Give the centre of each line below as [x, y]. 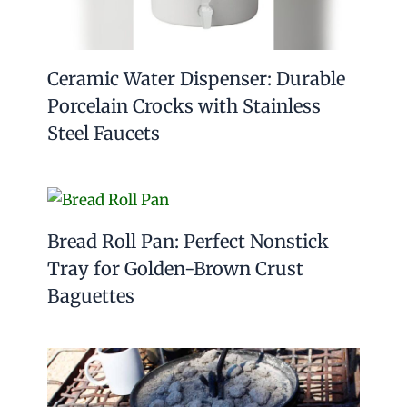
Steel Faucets [103, 134]
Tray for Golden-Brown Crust [175, 268]
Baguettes [90, 295]
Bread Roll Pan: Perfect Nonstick [188, 241]
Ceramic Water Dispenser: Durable [196, 79]
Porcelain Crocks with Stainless [184, 106]
